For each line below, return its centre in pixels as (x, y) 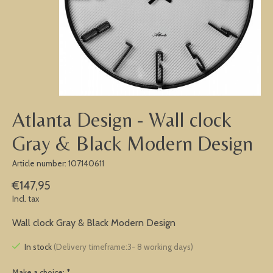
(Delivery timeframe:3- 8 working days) (123, 247)
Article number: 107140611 (58, 163)
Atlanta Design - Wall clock (122, 120)
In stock (39, 247)
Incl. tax (26, 199)
